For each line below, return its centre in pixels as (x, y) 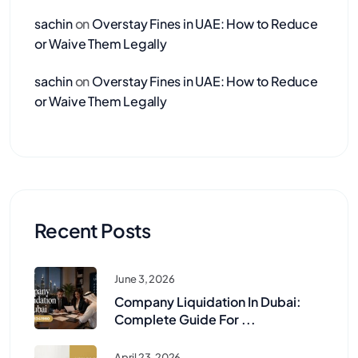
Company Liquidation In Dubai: (208, 302)
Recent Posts (93, 231)
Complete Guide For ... (185, 320)
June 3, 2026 (145, 279)
